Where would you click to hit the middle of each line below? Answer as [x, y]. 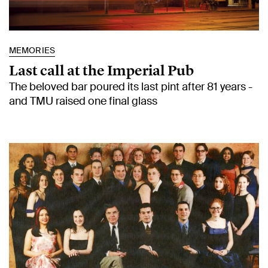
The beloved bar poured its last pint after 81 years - [131, 87]
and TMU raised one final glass [83, 101]
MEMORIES [32, 51]
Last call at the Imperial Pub [101, 71]
